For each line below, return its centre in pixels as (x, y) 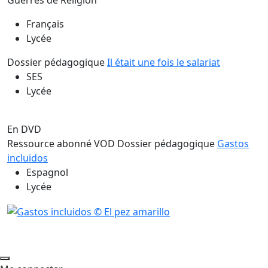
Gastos (233, 144)
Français (45, 24)
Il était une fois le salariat (164, 63)
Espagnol (47, 173)
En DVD (24, 130)
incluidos (28, 158)
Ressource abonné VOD (61, 144)
